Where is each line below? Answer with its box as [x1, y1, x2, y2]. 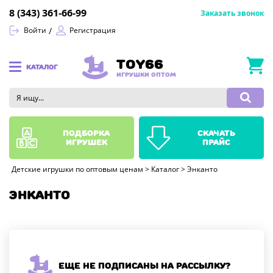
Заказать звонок [200, 9, 264, 18]
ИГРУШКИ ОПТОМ [116, 70, 176, 78]
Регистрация [69, 26, 116, 35]
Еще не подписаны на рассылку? [58, 260, 230, 271]
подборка [63, 128, 110, 138]
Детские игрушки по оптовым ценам [12, 165, 143, 174]
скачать [197, 128, 235, 138]
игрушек [65, 137, 107, 147]
